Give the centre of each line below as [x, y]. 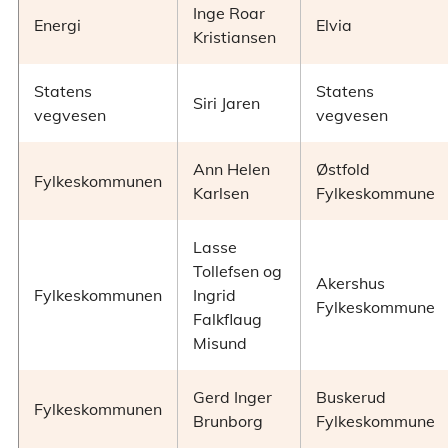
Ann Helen [231, 169]
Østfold [343, 169]
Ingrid [214, 295]
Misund [220, 343]
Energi [57, 25]
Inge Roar [229, 13]
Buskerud [351, 397]
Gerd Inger [232, 397]
